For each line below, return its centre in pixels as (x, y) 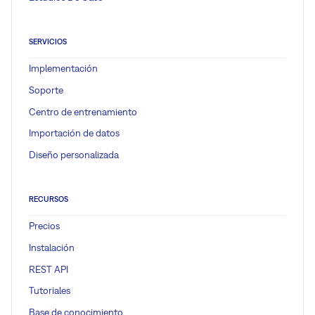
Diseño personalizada (74, 155)
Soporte (46, 90)
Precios (44, 226)
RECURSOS (49, 199)
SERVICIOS (48, 41)
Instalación (52, 247)
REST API (49, 269)
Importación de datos (74, 133)
